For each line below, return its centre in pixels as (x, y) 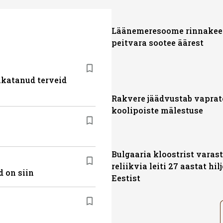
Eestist (126, 178)
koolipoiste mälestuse (157, 110)
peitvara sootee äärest (158, 43)
